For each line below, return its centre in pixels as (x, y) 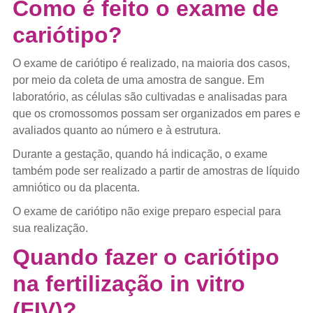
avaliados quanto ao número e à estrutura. (116, 130)
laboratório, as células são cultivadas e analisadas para (150, 96)
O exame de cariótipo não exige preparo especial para (146, 211)
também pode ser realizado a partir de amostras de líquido (156, 170)
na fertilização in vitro (129, 283)
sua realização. (50, 228)
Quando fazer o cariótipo (146, 257)
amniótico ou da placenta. (76, 187)
